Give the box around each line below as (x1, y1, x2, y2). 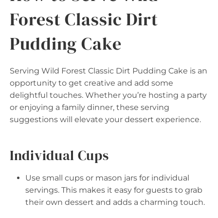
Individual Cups (10, 145, 109, 164)
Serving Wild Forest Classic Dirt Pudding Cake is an (10, 66, 207, 75)
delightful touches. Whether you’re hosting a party (10, 90, 207, 100)
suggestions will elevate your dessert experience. (10, 114, 201, 124)
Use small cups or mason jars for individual (25, 173, 189, 182)
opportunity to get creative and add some (10, 78, 173, 88)
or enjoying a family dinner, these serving (10, 102, 169, 112)
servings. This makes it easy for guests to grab (25, 185, 202, 195)
